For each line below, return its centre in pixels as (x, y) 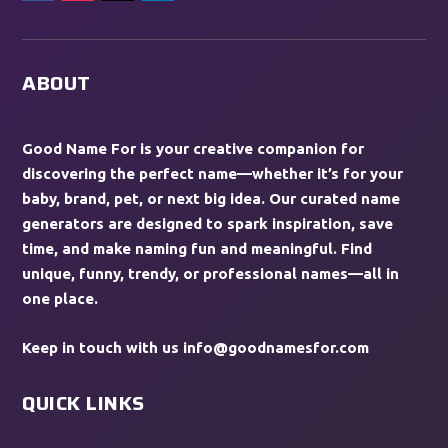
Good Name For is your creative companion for (193, 148)
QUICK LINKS (83, 402)
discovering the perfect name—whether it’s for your (213, 173)
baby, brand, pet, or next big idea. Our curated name (211, 198)
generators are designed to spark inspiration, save (208, 223)
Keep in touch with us (103, 347)
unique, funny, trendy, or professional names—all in (211, 273)
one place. (60, 298)
